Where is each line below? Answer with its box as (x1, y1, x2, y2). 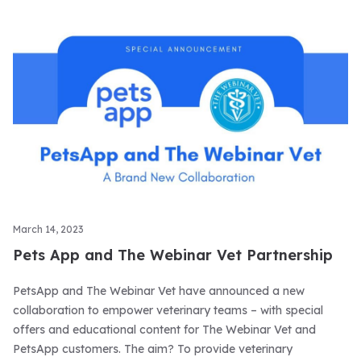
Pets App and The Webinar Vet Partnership (13, 246, 333, 265)
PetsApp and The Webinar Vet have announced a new (13, 284, 305, 299)
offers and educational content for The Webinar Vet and (13, 322, 316, 338)
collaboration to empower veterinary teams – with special (13, 303, 323, 318)
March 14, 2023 (13, 223, 84, 236)
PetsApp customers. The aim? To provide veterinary (13, 342, 293, 357)
